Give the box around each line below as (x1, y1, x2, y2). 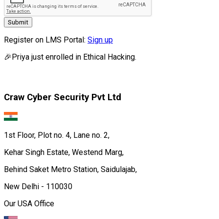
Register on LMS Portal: (4, 35, 86, 44)
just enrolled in (29, 52, 81, 62)
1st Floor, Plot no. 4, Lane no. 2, (4, 131, 109, 140)
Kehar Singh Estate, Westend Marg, (4, 148, 124, 157)
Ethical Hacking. (83, 52, 136, 62)
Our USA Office (4, 199, 54, 209)
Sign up (88, 35, 113, 44)
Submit (8, 18, 28, 26)
